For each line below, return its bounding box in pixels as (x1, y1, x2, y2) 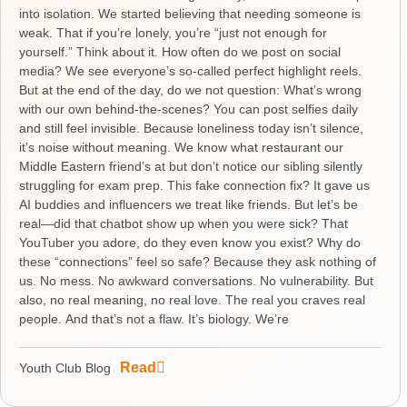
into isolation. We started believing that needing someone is (19, 5, 361, 21)
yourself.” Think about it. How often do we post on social (19, 44, 341, 59)
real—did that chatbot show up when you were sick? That (19, 215, 348, 231)
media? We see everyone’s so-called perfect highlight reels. (19, 63, 362, 78)
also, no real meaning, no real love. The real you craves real (19, 292, 365, 307)
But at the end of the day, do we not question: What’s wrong (19, 82, 362, 97)
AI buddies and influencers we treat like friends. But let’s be (19, 196, 358, 212)
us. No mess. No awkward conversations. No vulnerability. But (19, 273, 373, 288)
